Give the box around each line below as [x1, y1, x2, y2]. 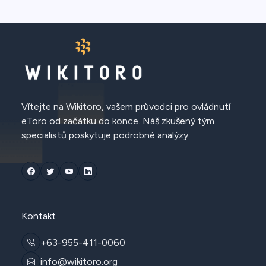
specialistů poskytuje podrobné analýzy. [21, 129, 190, 141]
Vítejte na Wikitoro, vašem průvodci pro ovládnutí [21, 101, 230, 113]
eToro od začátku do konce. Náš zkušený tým [21, 115, 214, 127]
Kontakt [21, 210, 56, 222]
